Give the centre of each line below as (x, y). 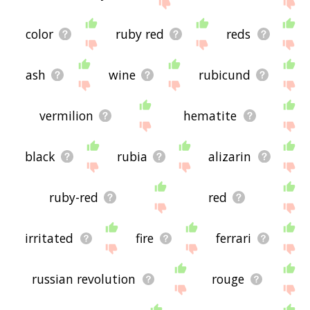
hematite (210, 116)
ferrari (233, 238)
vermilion (66, 116)
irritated (49, 238)
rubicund (225, 75)
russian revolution (84, 279)
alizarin (230, 157)
